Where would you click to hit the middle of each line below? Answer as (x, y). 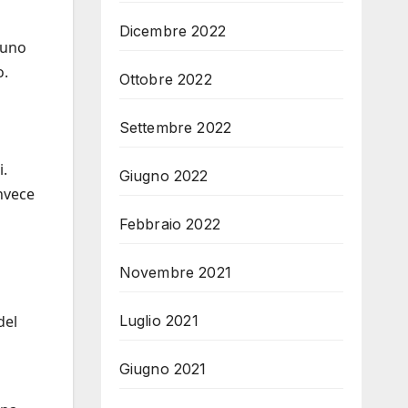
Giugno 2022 (163, 176)
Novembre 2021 (175, 272)
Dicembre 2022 (173, 31)
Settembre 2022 (175, 127)
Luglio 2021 (158, 321)
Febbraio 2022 (170, 224)
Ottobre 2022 (165, 79)
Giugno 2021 (163, 369)
